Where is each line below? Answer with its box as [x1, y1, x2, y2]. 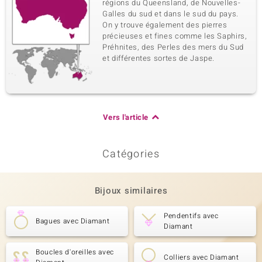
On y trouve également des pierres [102, 19, 227, 30]
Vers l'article [102, 112, 149, 123]
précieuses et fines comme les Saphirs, [102, 30, 247, 42]
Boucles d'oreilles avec [36, 247, 114, 257]
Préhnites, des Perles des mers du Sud [102, 42, 244, 53]
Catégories [102, 146, 160, 162]
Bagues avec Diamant [36, 216, 110, 226]
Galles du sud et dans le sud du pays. [102, 8, 239, 19]
